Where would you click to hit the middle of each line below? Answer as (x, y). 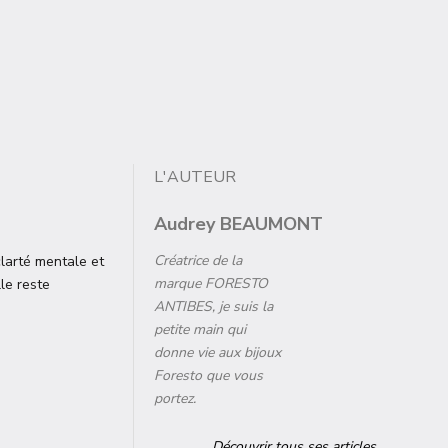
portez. (175, 398)
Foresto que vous (208, 375)
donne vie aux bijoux (217, 352)
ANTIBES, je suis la (213, 306)
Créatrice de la (198, 260)
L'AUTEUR (195, 177)
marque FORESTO (211, 283)
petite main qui (200, 329)
